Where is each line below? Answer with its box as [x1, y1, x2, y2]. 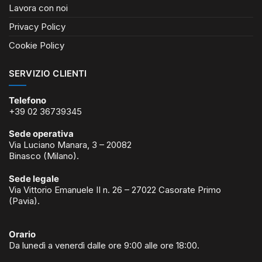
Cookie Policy [9, 40, 64, 51]
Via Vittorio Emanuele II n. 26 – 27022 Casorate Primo [9, 184, 221, 195]
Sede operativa [9, 128, 74, 140]
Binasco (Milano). [9, 150, 79, 162]
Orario [9, 229, 36, 240]
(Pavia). [9, 195, 40, 206]
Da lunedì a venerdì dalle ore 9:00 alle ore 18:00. [9, 240, 199, 251]
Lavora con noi [9, 2, 68, 14]
